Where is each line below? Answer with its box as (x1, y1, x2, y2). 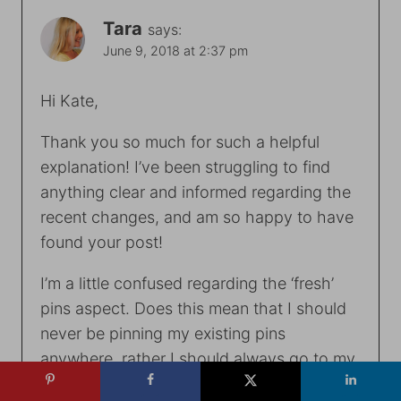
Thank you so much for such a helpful (40, 132, 320, 151)
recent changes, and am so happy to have (40, 207, 354, 226)
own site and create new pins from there (40, 373, 337, 393)
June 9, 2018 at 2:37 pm (103, 43, 248, 59)
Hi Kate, (40, 90, 98, 110)
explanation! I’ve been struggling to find (40, 157, 330, 176)
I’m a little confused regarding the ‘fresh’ (40, 273, 334, 293)
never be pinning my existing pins (40, 323, 286, 343)
